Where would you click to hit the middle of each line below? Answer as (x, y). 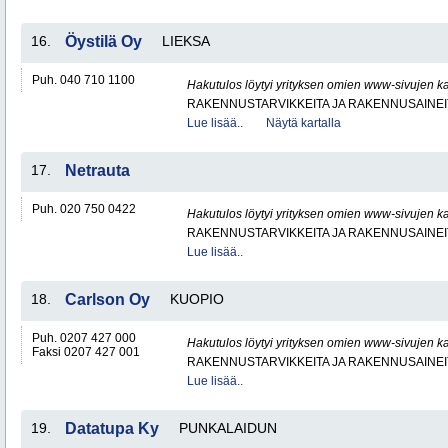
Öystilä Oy (103, 41)
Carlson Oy (107, 299)
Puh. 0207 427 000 (84, 338)
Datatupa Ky (112, 428)
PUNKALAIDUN (228, 428)
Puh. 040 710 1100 (83, 80)
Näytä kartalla (303, 123)
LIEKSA (186, 41)
